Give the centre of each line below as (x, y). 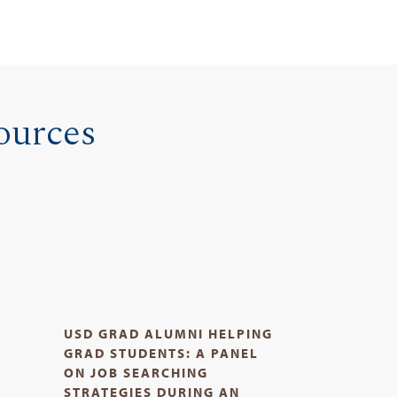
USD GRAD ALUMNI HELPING (168, 333)
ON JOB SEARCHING (136, 372)
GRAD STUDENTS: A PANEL (161, 353)
